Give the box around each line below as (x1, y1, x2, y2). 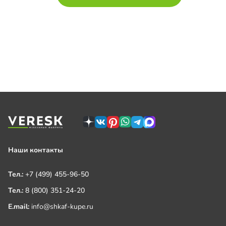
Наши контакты (8, 145, 63, 155)
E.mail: (8, 202, 31, 211)
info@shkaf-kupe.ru (31, 202, 93, 211)
